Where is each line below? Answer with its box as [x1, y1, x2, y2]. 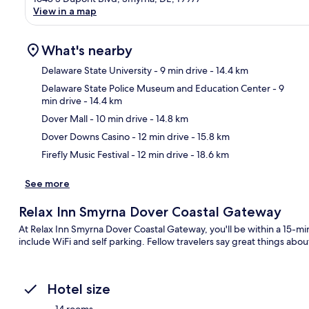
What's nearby [41, 41, 132, 59]
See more [25, 177, 70, 190]
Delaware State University [41, 63, 152, 77]
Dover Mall [41, 112, 88, 125]
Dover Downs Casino [41, 130, 130, 143]
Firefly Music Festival [41, 148, 129, 161]
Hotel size [47, 280, 110, 297]
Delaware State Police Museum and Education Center [41, 81, 270, 94]
